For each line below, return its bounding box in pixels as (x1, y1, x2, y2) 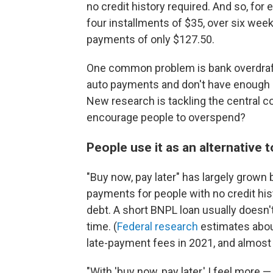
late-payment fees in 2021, (87, 236, 215, 250)
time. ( (87, 220, 117, 233)
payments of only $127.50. (87, 33, 214, 46)
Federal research (117, 220, 198, 233)
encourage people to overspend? (87, 111, 246, 124)
